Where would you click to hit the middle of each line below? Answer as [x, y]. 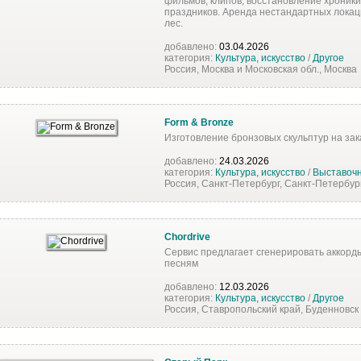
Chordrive [187, 237]
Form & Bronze [199, 122]
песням [181, 263]
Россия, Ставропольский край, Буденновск [261, 309]
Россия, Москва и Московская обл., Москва [261, 69]
